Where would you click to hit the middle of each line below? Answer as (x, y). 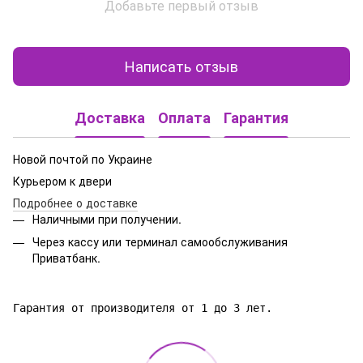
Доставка (110, 118)
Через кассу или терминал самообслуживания (160, 241)
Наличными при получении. (107, 218)
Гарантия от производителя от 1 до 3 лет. (143, 308)
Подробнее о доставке (75, 202)
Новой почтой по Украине (86, 158)
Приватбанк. (66, 257)
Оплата (184, 118)
